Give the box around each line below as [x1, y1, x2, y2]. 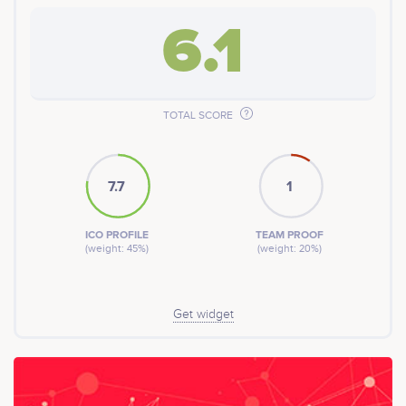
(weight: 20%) [257, 241, 322, 255]
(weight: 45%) [84, 241, 149, 255]
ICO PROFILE [84, 227, 149, 242]
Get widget [172, 306, 234, 322]
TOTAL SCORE [162, 108, 236, 121]
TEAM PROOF [256, 227, 324, 242]
